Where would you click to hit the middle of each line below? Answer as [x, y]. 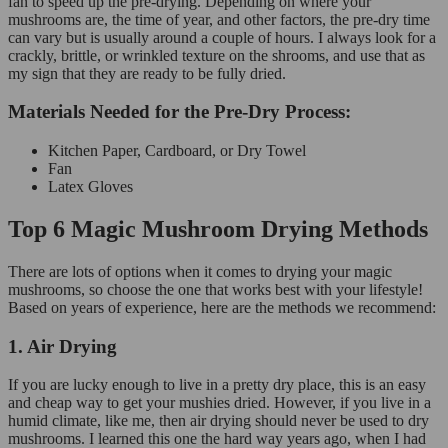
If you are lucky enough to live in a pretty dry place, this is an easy [217, 385]
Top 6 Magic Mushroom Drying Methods [218, 229]
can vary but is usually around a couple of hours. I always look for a [222, 37]
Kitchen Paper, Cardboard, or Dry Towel [177, 151]
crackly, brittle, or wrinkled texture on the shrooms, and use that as [216, 55]
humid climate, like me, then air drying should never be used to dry [218, 421]
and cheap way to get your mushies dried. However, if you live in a [219, 403]
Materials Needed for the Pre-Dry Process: [179, 112]
